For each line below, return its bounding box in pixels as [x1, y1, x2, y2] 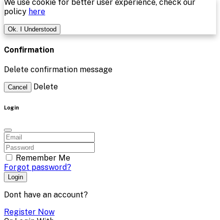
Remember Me [16, 153, 70, 163]
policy [4, 7, 28, 17]
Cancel [8, 83, 27, 91]
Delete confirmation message [4, 64, 112, 74]
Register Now [4, 207, 55, 217]
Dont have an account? [4, 190, 88, 199]
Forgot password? [4, 162, 71, 172]
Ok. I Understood [8, 26, 56, 33]
